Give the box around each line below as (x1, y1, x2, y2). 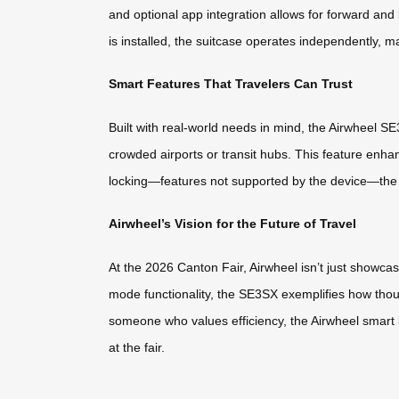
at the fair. (109, 339, 165, 354)
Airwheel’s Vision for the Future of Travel (109, 216, 356, 232)
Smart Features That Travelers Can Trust (109, 77, 353, 92)
